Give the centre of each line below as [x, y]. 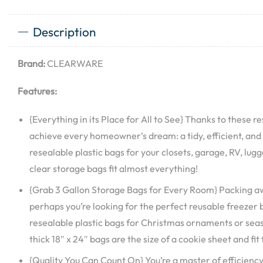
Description [64, 32]
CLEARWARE [74, 63]
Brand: [31, 63]
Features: [37, 91]
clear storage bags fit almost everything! [114, 169]
